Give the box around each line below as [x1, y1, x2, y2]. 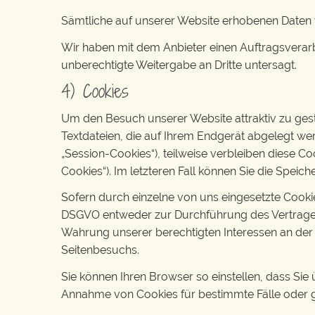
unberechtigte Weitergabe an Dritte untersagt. [61, 58, 297, 72]
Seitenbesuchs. [61, 243, 139, 257]
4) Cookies [61, 79, 129, 103]
